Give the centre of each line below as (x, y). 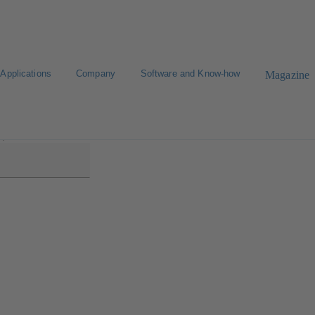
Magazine (287, 75)
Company (95, 73)
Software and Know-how (190, 73)
